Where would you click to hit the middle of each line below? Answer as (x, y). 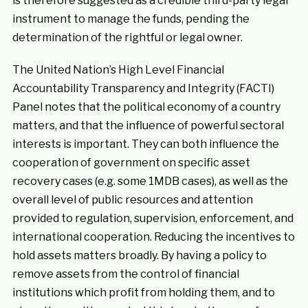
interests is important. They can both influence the (145, 144)
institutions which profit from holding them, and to (143, 293)
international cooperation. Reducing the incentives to (153, 237)
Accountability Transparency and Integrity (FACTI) (143, 88)
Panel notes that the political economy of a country (146, 107)
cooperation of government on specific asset (131, 163)
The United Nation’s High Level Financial (118, 70)
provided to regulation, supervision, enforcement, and (153, 218)
